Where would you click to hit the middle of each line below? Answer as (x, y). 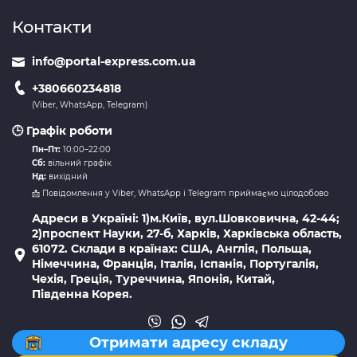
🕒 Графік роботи (62, 131)
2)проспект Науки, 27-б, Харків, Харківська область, (187, 234)
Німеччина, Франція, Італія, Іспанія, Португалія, (175, 264)
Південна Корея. (82, 294)
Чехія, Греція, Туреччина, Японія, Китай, (153, 279)
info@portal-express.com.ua (114, 62)
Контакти (52, 27)
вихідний (67, 177)
